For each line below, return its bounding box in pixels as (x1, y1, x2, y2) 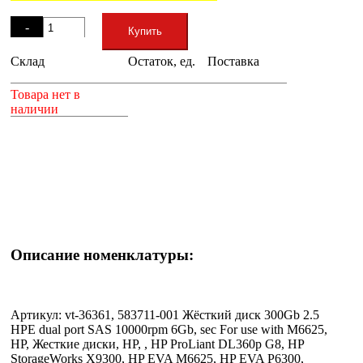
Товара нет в (11, 87, 80, 101)
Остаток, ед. (128, 53, 195, 68)
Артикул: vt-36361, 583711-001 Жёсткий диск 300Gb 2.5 (11, 308, 319, 322)
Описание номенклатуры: (11, 246, 194, 263)
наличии (11, 101, 58, 116)
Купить (127, 24, 162, 37)
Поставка (207, 53, 259, 68)
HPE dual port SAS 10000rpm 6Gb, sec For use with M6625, (11, 322, 327, 337)
